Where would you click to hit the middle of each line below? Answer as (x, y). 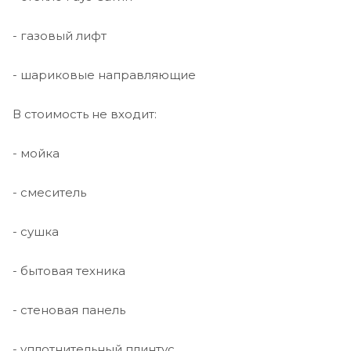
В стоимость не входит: (85, 114)
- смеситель (49, 193)
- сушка (36, 232)
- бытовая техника (69, 271)
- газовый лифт (60, 36)
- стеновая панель (69, 310)
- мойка (36, 154)
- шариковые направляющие (104, 75)
